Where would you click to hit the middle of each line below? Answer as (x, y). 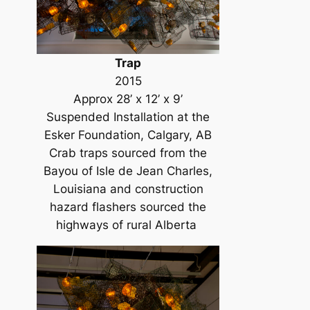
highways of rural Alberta (128, 225)
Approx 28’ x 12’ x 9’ (128, 99)
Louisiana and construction (128, 189)
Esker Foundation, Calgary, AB (128, 135)
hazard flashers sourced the (128, 207)
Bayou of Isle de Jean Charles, (128, 171)
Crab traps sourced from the (128, 153)
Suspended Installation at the (128, 117)
